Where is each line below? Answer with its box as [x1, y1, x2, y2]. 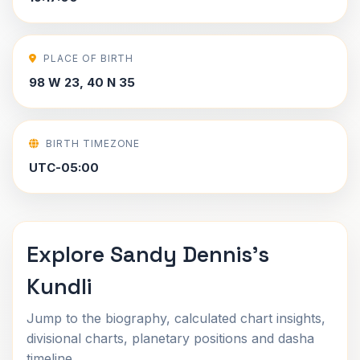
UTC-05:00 [29, 160, 99, 175]
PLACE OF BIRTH [43, 52, 134, 64]
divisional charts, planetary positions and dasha [27, 330, 314, 346]
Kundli [27, 272, 92, 301]
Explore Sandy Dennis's [27, 240, 269, 268]
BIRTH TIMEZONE [45, 137, 141, 149]
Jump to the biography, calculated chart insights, [27, 310, 325, 326]
